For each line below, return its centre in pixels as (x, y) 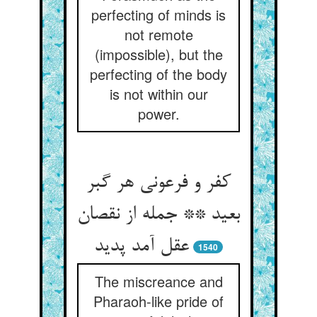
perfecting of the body (158, 74)
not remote (158, 34)
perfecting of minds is (158, 15)
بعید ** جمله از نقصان (158, 215)
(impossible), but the (158, 54)
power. (158, 114)
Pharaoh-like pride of (158, 301)
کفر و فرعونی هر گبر (158, 183)
